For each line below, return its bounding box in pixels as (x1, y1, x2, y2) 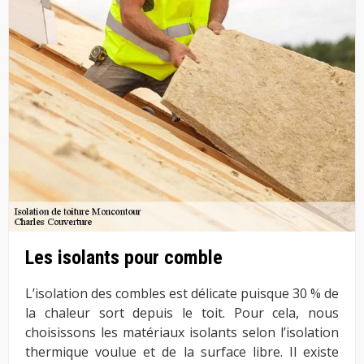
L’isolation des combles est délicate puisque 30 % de (25, 284, 339, 303)
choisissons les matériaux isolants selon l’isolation (25, 323, 339, 342)
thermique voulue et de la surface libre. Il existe (25, 343, 339, 362)
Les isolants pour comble (25, 246, 223, 270)
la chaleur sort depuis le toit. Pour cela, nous (25, 304, 339, 323)
